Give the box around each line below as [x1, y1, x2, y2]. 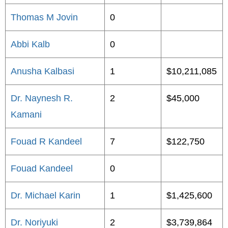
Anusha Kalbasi [11, 66, 74, 76]
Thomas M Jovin [11, 12, 78, 22]
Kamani [11, 109, 42, 120]
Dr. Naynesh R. [11, 93, 73, 103]
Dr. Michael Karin [11, 190, 80, 201]
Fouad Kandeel [11, 163, 73, 174]
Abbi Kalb [11, 39, 50, 49]
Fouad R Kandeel [11, 136, 82, 147]
